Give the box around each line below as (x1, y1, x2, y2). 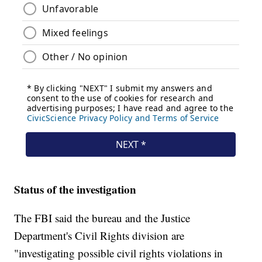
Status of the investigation (14, 181, 137, 198)
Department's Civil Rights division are (14, 228, 185, 243)
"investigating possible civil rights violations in (14, 246, 223, 261)
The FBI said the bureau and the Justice (14, 211, 191, 226)
